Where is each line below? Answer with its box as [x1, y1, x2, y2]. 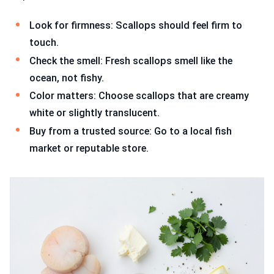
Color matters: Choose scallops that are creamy [29, 90, 249, 102]
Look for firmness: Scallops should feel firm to [29, 19, 242, 31]
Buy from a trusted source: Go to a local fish [29, 125, 232, 137]
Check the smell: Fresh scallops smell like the [29, 54, 232, 67]
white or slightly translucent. [29, 107, 160, 119]
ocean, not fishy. [29, 72, 104, 84]
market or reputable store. [29, 142, 149, 154]
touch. [29, 36, 59, 48]
